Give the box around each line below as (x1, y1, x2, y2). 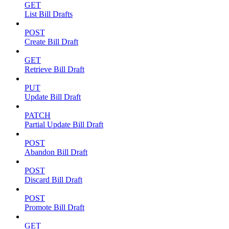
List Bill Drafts (25, 10, 73, 19)
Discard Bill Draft (25, 175, 82, 185)
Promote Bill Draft (25, 203, 84, 212)
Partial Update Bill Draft (25, 120, 103, 129)
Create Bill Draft (25, 37, 78, 47)
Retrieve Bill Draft (25, 65, 84, 74)
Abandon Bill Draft (25, 148, 87, 157)
